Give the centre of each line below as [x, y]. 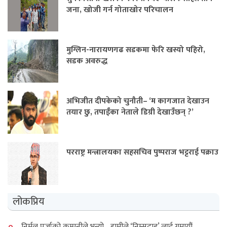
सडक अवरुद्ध [87, 61]
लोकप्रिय [29, 202]
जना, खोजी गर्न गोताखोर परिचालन [120, 10]
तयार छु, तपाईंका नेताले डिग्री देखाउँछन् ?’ [130, 112]
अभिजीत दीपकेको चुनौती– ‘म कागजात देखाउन [138, 101]
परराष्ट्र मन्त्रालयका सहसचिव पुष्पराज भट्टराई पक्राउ [142, 153]
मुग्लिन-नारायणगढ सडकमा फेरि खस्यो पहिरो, [136, 50]
